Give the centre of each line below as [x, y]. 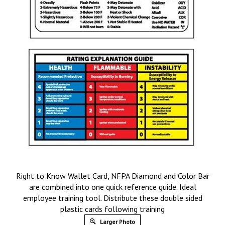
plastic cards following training [113, 209]
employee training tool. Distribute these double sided [113, 198]
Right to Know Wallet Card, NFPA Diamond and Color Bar [113, 176]
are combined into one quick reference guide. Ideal [113, 187]
